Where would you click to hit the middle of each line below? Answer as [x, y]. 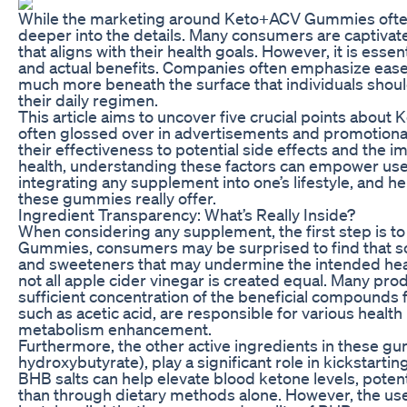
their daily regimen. [88, 99]
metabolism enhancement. [115, 328]
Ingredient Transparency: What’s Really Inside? [187, 214]
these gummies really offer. [117, 198]
